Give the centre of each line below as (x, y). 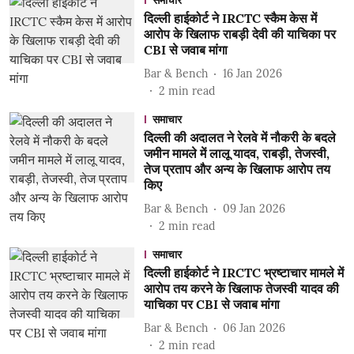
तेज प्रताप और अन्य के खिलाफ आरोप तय (237, 169)
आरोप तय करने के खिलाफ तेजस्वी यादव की (241, 288)
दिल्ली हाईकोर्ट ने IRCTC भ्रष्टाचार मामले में (243, 273)
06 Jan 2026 (254, 328)
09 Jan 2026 (254, 208)
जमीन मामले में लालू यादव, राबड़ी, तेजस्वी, (236, 153)
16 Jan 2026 (252, 73)
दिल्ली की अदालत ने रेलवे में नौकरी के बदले (239, 137)
